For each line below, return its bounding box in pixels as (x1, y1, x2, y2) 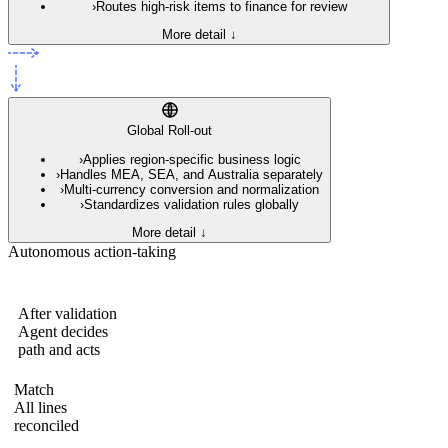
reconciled (14, 416, 79, 434)
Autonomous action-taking (8, 242, 176, 260)
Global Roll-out (127, 123, 212, 139)
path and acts (18, 340, 100, 358)
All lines (14, 398, 67, 416)
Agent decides (18, 322, 108, 340)
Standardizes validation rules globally (84, 196, 299, 212)
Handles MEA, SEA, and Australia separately (60, 166, 323, 182)
